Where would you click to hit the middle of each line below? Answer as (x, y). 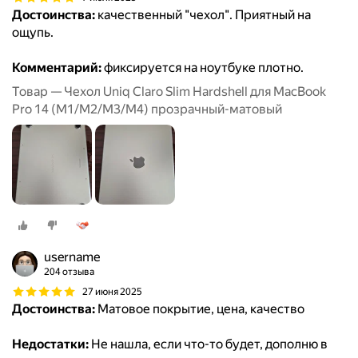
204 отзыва (69, 272)
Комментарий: (57, 68)
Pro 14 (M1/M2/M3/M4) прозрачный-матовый (147, 109)
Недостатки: (50, 344)
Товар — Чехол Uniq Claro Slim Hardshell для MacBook (169, 92)
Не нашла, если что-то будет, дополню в (208, 344)
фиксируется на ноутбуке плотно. (203, 68)
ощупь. (33, 33)
